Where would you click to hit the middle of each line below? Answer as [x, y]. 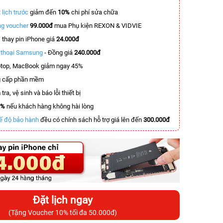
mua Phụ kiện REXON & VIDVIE [97, 26]
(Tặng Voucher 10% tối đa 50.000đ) [63, 212]
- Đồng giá [58, 53]
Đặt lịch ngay [63, 200]
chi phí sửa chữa [95, 12]
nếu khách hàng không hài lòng [49, 106]
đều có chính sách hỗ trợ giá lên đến [91, 120]
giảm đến [43, 12]
